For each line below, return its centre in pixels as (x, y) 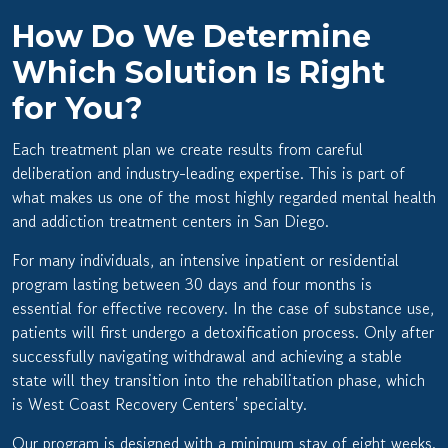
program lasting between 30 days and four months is (192, 283)
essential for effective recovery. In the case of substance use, (223, 307)
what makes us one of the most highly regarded (174, 196)
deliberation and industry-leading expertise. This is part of (208, 172)
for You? (77, 108)
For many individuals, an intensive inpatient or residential (205, 259)
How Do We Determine (191, 36)
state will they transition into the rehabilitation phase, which (218, 379)
